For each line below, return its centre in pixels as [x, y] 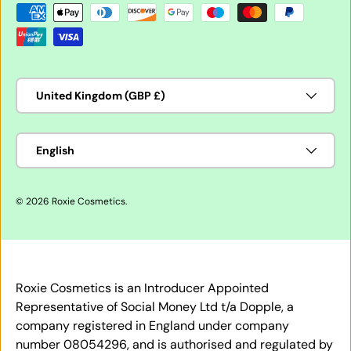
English [55, 150]
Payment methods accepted [97, 11]
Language [42, 140]
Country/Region [59, 85]
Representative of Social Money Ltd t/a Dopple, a [155, 307]
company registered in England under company [152, 326]
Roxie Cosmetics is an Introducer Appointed [142, 288]
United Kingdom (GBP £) [101, 95]
